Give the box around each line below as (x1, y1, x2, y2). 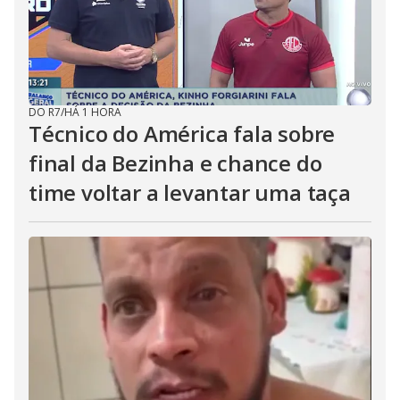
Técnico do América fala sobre (29, 119, 336, 148)
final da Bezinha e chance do (29, 148, 322, 178)
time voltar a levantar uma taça (29, 178, 351, 207)
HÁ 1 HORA (64, 104, 121, 120)
